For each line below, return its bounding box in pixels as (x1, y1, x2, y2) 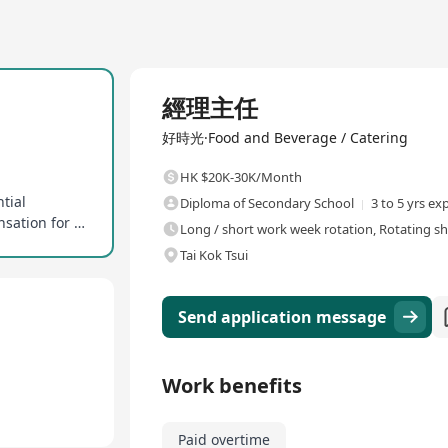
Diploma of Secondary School (180, 194, 354, 212)
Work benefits (162, 372, 302, 399)
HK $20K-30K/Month (180, 168, 302, 186)
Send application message (178, 306, 386, 328)
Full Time (136, 71, 186, 89)
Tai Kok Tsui (180, 246, 248, 264)
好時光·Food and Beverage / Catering (162, 128, 408, 147)
